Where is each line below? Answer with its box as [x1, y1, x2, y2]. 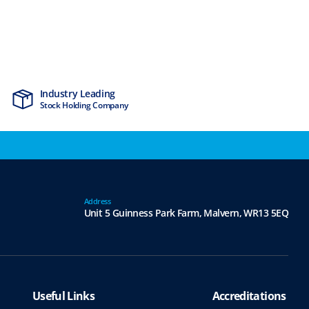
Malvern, [201, 206, 242, 219]
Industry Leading [39, 87, 115, 101]
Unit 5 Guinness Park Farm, [83, 206, 202, 219]
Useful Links [32, 288, 95, 304]
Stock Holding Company [39, 99, 128, 112]
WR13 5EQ [241, 206, 288, 219]
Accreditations [212, 288, 286, 304]
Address [83, 195, 111, 206]
